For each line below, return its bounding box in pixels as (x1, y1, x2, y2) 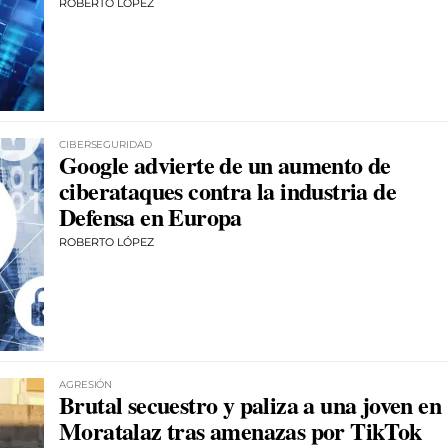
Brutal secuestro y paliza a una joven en (59, 386, 441, 422)
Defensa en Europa (59, 199, 242, 235)
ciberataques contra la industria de (59, 173, 396, 209)
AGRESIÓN (59, 377, 113, 391)
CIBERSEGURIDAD (59, 138, 152, 152)
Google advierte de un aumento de (59, 147, 391, 183)
